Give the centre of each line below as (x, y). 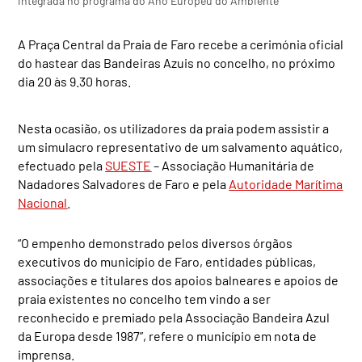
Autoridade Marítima (286, 184)
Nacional (43, 203)
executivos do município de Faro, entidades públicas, (167, 262)
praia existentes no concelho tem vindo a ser (145, 299)
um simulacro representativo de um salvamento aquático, (181, 147)
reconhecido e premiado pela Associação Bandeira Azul (174, 318)
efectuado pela (62, 166)
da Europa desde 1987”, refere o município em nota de (168, 336)
